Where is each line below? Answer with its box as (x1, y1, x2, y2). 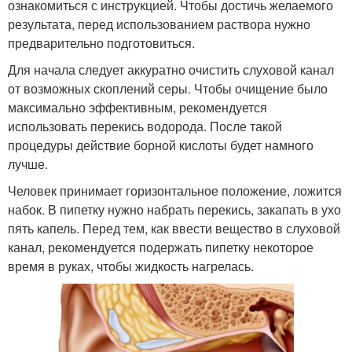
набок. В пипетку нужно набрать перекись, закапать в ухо (8, 200, 341, 218)
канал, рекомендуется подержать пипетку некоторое (8, 237, 313, 256)
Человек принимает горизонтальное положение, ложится (8, 181, 342, 200)
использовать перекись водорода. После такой (8, 116, 282, 135)
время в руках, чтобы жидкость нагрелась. (8, 256, 254, 275)
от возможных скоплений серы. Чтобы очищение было (8, 79, 328, 97)
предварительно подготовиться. (8, 33, 195, 52)
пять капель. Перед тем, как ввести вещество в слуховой (8, 218, 340, 237)
